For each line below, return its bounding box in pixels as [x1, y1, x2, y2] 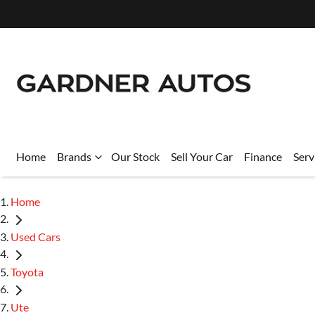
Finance [244, 150, 282, 163]
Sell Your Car [171, 150, 233, 163]
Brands [57, 150, 91, 163]
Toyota [11, 264, 44, 278]
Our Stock [111, 150, 160, 163]
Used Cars [11, 229, 60, 243]
